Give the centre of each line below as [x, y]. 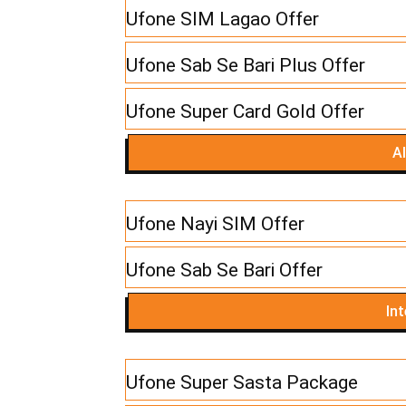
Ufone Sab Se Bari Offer [224, 271]
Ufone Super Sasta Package [242, 383]
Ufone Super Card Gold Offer [245, 112]
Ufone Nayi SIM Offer [215, 224]
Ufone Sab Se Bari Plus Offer [246, 66]
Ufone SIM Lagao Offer [222, 19]
